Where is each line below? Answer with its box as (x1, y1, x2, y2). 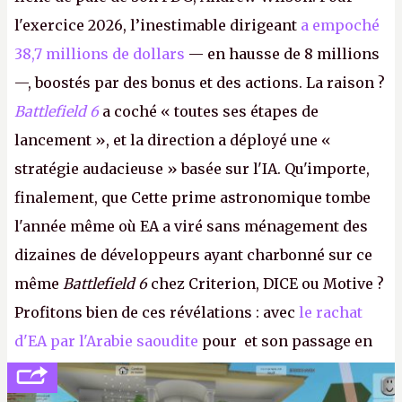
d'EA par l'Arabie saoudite (14, 332, 198, 350)
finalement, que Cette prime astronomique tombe (14, 188, 371, 206)
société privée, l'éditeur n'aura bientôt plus (14, 361, 323, 379)
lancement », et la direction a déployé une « (14, 131, 331, 149)
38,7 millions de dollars (14, 45, 185, 63)
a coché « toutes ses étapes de (99, 102, 319, 120)
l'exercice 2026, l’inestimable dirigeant (14, 16, 301, 34)
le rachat (299, 303, 363, 321)
